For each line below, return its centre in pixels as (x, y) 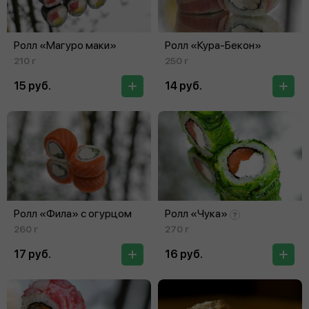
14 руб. (183, 86)
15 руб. (32, 86)
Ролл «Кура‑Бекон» (213, 46)
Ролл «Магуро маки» (65, 46)
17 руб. (32, 255)
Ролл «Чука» (196, 214)
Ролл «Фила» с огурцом (73, 214)
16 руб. (184, 255)
